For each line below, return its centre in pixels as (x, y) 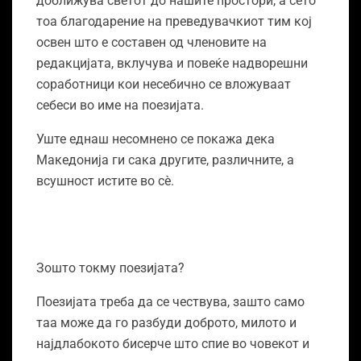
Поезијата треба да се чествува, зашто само (170, 302)
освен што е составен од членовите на (151, 43)
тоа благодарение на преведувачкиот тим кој (174, 22)
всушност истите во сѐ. (105, 181)
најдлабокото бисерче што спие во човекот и (173, 344)
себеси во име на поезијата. (123, 106)
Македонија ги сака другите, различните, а (165, 160)
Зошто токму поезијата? (110, 268)
